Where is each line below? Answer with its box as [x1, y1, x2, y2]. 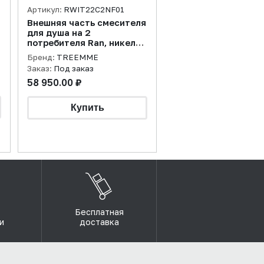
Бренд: [27, 52, 57, 62]
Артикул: [27, 5, 64, 14]
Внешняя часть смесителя [27, 18, 146, 28]
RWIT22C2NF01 [64, 5, 124, 14]
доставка [79, 217, 119, 227]
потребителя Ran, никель [27, 38, 140, 48]
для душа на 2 [27, 28, 91, 38]
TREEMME [57, 52, 98, 62]
